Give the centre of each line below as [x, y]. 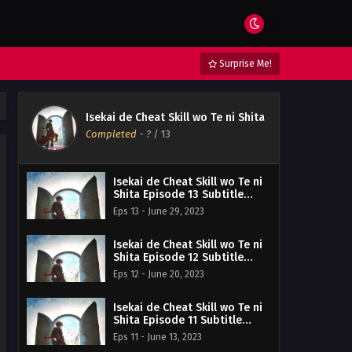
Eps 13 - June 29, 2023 [159, 211]
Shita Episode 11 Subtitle [178, 320]
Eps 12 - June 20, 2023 [159, 274]
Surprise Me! [244, 64]
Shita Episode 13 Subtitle [178, 194]
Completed [111, 134]
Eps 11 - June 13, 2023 [158, 337]
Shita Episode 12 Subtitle [178, 257]
